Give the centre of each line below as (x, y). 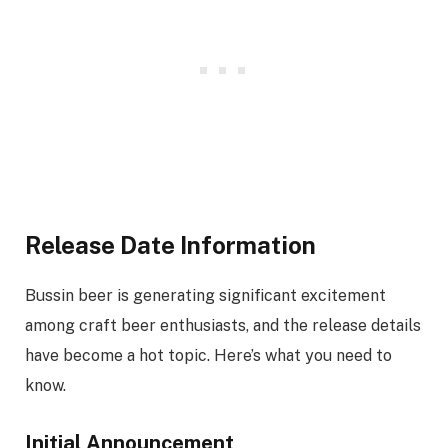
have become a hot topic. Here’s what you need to (208, 355)
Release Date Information (170, 244)
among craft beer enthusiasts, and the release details (223, 325)
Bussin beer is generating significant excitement (205, 295)
